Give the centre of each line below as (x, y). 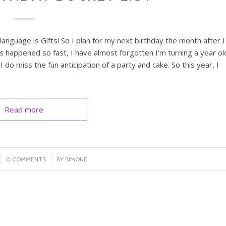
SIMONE (76, 159)
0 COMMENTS (26, 159)
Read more (24, 109)
